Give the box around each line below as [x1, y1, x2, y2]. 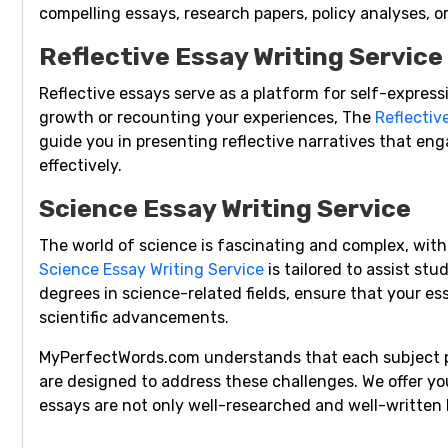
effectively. [39, 156, 122, 176]
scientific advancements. [39, 308, 229, 328]
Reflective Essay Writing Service [39, 42, 443, 72]
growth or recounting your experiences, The [39, 108, 375, 128]
